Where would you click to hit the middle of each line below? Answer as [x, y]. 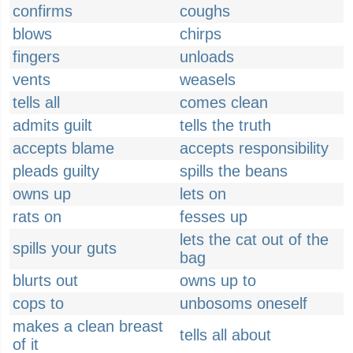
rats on [37, 217]
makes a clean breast [88, 326]
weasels [208, 80]
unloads [207, 57]
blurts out [45, 281]
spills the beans [234, 171]
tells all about [225, 335]
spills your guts [65, 248]
